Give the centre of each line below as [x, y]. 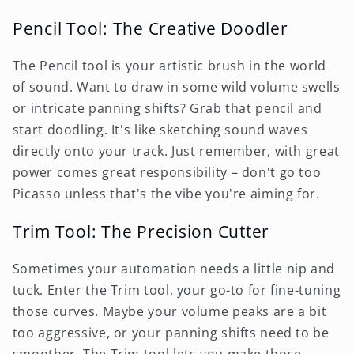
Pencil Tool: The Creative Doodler [150, 28]
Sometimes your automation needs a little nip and [173, 269]
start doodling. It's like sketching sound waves [160, 129]
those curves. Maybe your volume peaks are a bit [169, 312]
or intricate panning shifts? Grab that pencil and [167, 108]
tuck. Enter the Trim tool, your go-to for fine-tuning [177, 290]
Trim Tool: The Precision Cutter [141, 232]
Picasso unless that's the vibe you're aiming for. [166, 193]
